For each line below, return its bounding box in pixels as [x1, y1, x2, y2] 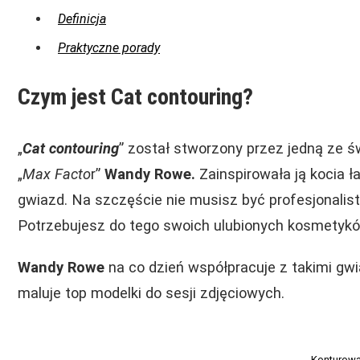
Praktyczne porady [58, 40, 160, 56]
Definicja [58, 11, 106, 27]
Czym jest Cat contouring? [18, 84, 253, 111]
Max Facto [22, 166, 91, 183]
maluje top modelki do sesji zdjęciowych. [18, 284, 284, 302]
